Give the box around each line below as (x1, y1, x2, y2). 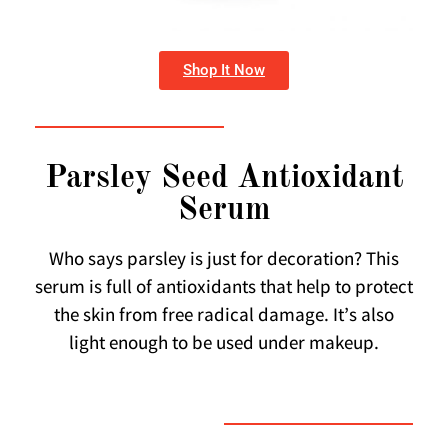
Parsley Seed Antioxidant (44, 163, 404, 196)
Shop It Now (183, 61, 265, 80)
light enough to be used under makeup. (69, 331, 379, 360)
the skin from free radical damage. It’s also (54, 303, 394, 332)
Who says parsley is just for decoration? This (49, 247, 399, 276)
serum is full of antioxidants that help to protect (35, 275, 413, 304)
